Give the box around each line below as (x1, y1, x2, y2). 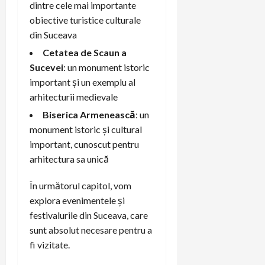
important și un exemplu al (30, 76, 135, 88)
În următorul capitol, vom (30, 179, 131, 191)
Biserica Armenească (43, 108, 135, 120)
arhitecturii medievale (30, 91, 118, 102)
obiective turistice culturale (30, 14, 141, 25)
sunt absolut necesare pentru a (30, 224, 152, 235)
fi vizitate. (30, 238, 70, 250)
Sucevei (30, 61, 63, 73)
